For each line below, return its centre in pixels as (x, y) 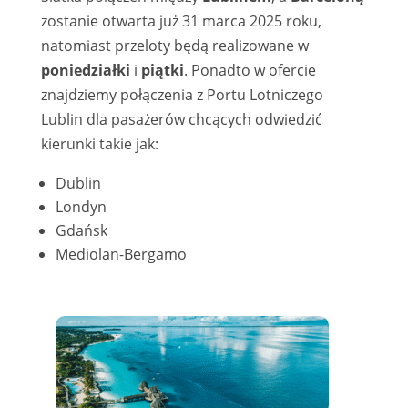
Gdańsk (81, 230)
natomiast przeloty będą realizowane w (174, 45)
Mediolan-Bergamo (121, 254)
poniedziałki (85, 70)
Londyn (81, 206)
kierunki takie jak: (99, 143)
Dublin (78, 183)
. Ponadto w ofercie (250, 70)
